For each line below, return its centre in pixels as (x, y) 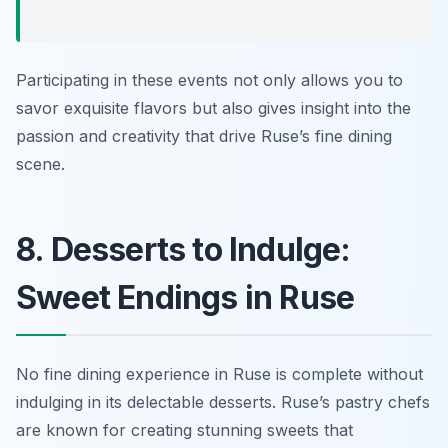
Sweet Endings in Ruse (185, 298)
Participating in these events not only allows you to (209, 80)
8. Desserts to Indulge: (183, 250)
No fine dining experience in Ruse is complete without (219, 374)
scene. (40, 164)
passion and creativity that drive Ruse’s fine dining (204, 136)
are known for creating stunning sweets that (184, 430)
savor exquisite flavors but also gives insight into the (213, 108)
